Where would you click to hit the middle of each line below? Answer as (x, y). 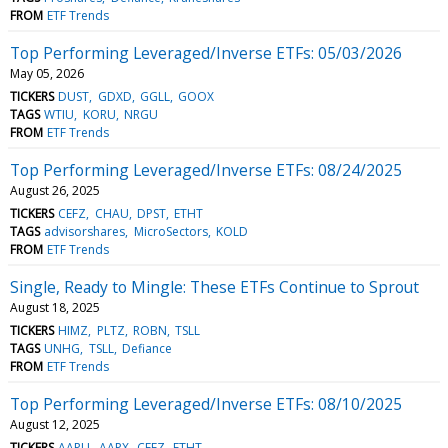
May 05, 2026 (47, 73)
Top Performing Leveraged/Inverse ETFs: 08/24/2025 (206, 169)
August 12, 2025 (55, 424)
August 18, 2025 (55, 307)
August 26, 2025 (55, 190)
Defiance (146, 348)
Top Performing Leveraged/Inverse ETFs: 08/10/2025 (206, 403)
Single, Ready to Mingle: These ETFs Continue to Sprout (214, 286)
